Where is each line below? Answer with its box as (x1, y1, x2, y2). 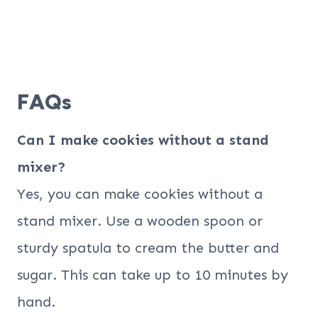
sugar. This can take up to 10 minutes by (17, 265, 288, 283)
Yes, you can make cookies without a (17, 185, 263, 202)
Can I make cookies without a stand (17, 131, 269, 148)
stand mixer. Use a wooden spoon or (17, 212, 263, 229)
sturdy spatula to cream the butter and (17, 238, 279, 256)
